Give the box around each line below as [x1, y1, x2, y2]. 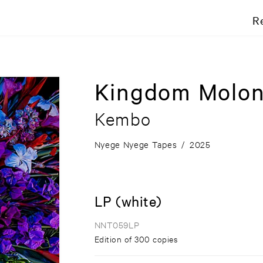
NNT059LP [94, 219, 140, 231]
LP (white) [94, 192, 162, 210]
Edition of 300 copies [94, 233, 178, 245]
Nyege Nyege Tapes [94, 139, 177, 150]
